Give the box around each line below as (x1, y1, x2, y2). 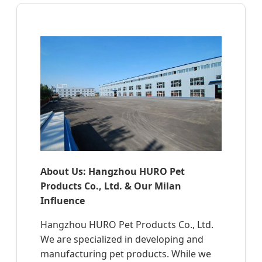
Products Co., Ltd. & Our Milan (40, 179, 181, 192)
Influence (40, 194, 85, 207)
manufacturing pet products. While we (40, 247, 211, 260)
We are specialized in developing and (40, 232, 204, 246)
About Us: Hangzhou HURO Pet (40, 164, 185, 178)
